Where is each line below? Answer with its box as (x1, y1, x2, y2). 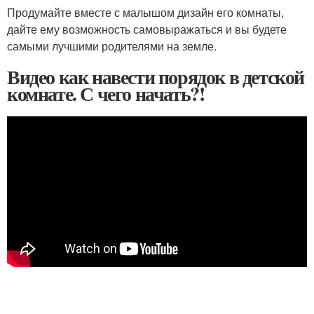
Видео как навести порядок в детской (7, 62, 304, 91)
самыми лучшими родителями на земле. (7, 37, 217, 54)
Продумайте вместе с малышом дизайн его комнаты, (7, 4, 284, 20)
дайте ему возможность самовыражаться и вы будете (7, 20, 287, 37)
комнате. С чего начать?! (7, 78, 205, 108)
